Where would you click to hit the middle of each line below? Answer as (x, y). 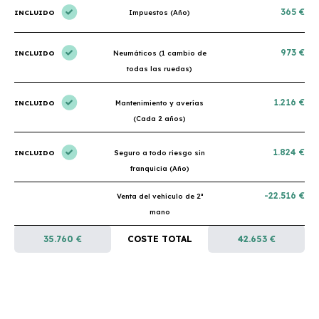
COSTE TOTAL (159, 239)
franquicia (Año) (159, 168)
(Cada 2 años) (159, 118)
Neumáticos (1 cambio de (159, 53)
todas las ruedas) (159, 68)
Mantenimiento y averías (159, 103)
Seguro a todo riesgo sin (159, 152)
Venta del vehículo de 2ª (159, 196)
